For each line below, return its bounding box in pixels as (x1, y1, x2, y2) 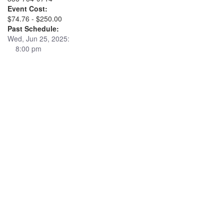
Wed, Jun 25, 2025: (7, 33, 69, 43)
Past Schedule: (7, 23, 59, 33)
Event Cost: (7, 3, 47, 13)
